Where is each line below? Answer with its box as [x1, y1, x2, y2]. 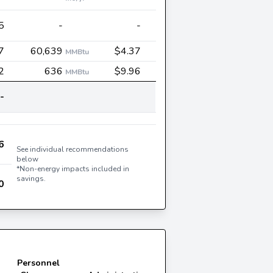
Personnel [17, 257, 60, 269]
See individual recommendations [16, 144, 129, 154]
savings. [16, 174, 46, 183]
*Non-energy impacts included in [16, 164, 129, 174]
